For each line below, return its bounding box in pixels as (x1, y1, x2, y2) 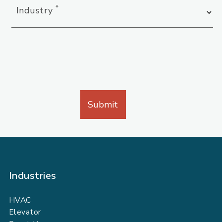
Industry (16, 4, 56, 17)
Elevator (9, 206, 41, 218)
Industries (9, 169, 59, 183)
